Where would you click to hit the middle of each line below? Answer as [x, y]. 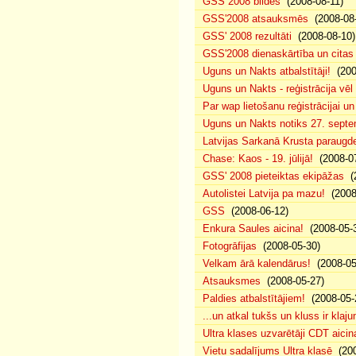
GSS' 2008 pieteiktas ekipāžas [273, 176]
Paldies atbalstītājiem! [254, 298]
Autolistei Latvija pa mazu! [264, 193]
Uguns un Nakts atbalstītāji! [267, 71]
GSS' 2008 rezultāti [247, 36]
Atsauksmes [232, 281]
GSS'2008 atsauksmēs [255, 19]
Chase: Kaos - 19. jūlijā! [258, 159]
